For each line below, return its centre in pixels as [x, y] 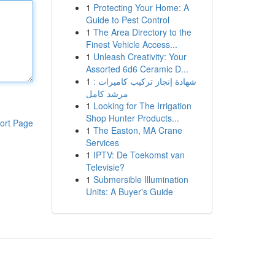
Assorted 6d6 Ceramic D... [137, 69]
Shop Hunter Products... [132, 118]
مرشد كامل [107, 93]
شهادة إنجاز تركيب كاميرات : [145, 81]
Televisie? [105, 167]
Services [102, 142]
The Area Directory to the [142, 32]
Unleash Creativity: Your [140, 56]
